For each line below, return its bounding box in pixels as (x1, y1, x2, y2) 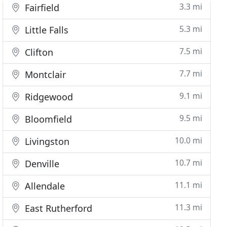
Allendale (22, 180, 65, 192)
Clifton (22, 46, 54, 58)
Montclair (22, 68, 66, 81)
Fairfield (22, 2, 60, 14)
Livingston (22, 135, 70, 147)
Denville (22, 158, 60, 170)
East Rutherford (22, 202, 93, 214)
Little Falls (22, 24, 69, 36)
